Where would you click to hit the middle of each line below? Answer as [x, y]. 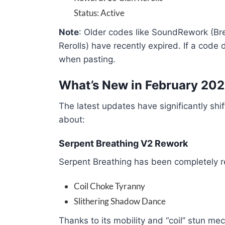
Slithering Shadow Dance [120, 201]
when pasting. [87, 59]
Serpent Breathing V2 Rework [123, 143]
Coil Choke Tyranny [109, 186]
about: [72, 120]
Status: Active [99, 13]
